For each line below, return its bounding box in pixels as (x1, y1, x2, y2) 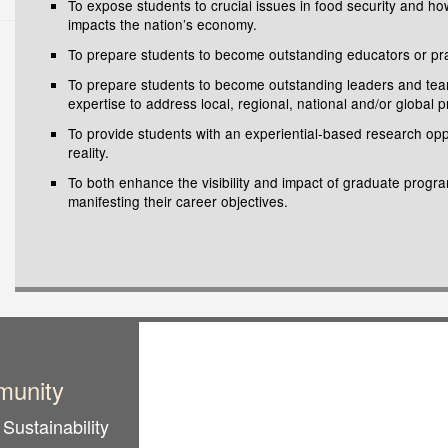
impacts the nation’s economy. (67, 14, 257, 35)
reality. (67, 141, 109, 162)
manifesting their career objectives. (67, 190, 288, 211)
